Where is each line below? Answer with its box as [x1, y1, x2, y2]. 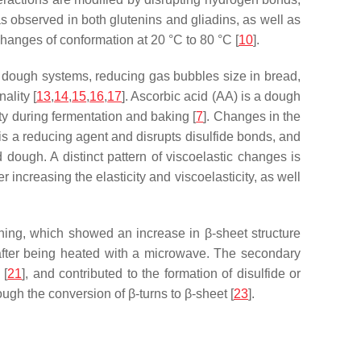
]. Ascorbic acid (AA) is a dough [122, 89, 301, 103]
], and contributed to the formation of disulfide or [22, 267, 301, 280]
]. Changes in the [203, 110, 301, 123]
